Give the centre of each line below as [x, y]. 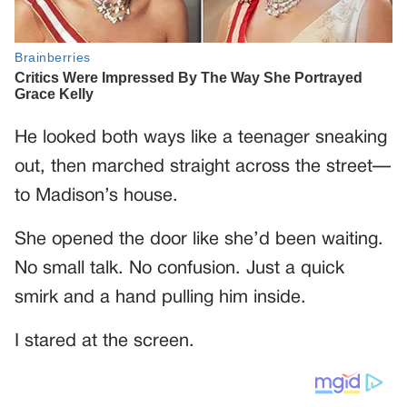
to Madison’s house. [96, 196]
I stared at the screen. [104, 341]
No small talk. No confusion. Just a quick [179, 268]
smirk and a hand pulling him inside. [160, 298]
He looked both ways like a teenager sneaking [201, 138]
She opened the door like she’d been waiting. [199, 239]
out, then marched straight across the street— [203, 167]
